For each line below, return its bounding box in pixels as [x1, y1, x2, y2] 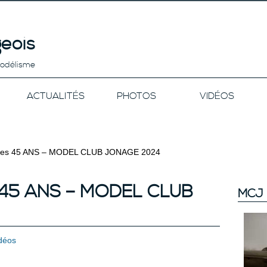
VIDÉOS [199, 90, 234, 102]
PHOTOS [116, 90, 156, 102]
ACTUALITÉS [27, 90, 85, 102]
